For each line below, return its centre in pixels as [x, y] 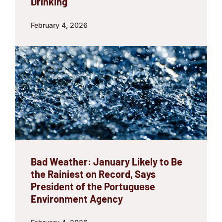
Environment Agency [77, 198]
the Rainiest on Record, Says [93, 174]
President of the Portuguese [93, 186]
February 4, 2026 [59, 25]
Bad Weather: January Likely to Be [107, 161]
